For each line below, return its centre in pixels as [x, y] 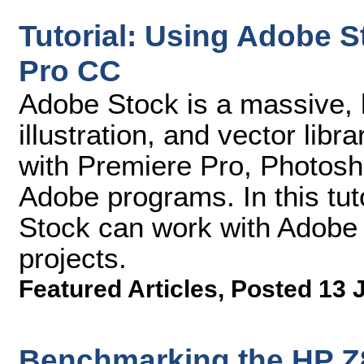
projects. [73, 258]
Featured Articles [118, 289]
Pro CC [70, 71]
